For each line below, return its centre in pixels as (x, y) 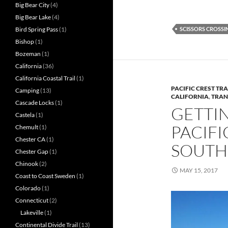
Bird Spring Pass (37, 30)
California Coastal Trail (45, 78)
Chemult (27, 127)
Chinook (27, 164)
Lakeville (32, 213)
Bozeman (28, 54)
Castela (25, 115)
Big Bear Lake (33, 17)
